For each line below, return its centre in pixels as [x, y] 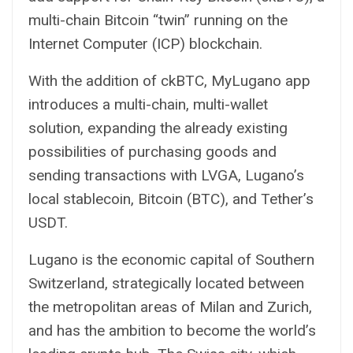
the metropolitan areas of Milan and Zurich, [170, 307]
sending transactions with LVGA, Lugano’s [166, 175]
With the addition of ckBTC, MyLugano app [169, 80]
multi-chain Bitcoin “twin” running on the [158, 20]
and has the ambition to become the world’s [172, 330]
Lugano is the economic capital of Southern [171, 259]
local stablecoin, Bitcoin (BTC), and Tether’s [171, 199]
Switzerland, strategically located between [166, 283]
